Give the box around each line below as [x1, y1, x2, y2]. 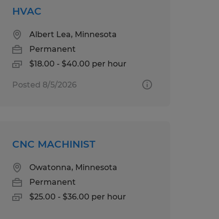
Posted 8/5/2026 [12, 80, 77, 89]
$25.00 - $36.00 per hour [29, 192, 126, 201]
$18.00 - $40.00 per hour [29, 59, 127, 68]
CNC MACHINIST [12, 138, 95, 150]
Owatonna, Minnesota [29, 162, 117, 172]
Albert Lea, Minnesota [29, 29, 117, 39]
